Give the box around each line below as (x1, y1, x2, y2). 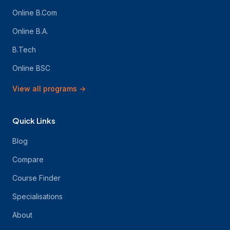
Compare (12, 155, 44, 164)
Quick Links (12, 116, 55, 125)
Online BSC (12, 64, 50, 72)
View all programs (12, 84, 77, 93)
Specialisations (12, 192, 63, 201)
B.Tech (12, 45, 36, 54)
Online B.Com (12, 8, 57, 17)
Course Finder (12, 174, 61, 182)
